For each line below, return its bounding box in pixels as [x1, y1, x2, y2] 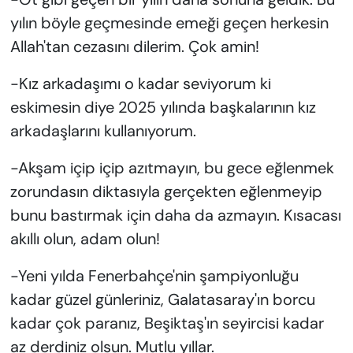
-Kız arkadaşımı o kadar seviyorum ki [9, 73, 271, 95]
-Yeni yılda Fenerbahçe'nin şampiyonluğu [9, 266, 299, 287]
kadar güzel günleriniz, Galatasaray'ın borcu [9, 289, 315, 310]
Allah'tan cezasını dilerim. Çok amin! [9, 36, 259, 58]
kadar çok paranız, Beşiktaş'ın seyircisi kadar [9, 313, 324, 334]
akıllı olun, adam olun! [9, 229, 160, 250]
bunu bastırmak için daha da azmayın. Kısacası [9, 205, 341, 226]
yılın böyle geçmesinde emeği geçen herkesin [9, 13, 329, 34]
